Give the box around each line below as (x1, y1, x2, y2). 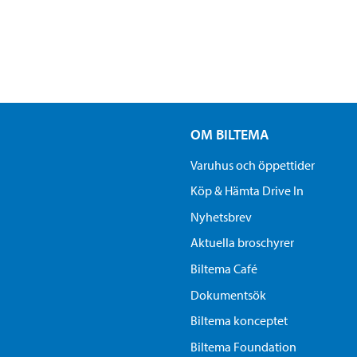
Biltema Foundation (190, 339, 296, 355)
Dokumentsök (190, 286, 266, 303)
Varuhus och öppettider (190, 156, 315, 173)
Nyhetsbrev (190, 208, 252, 225)
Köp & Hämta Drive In (190, 182, 304, 199)
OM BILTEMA (190, 124, 269, 143)
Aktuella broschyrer (190, 234, 294, 251)
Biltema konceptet (190, 312, 288, 329)
